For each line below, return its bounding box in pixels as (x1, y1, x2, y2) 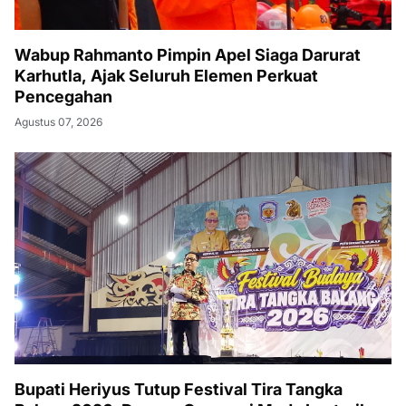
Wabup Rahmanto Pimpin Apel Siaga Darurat (14, 45, 361, 64)
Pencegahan (14, 87, 112, 106)
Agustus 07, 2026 (14, 115, 102, 129)
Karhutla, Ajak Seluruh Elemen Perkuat (14, 66, 318, 85)
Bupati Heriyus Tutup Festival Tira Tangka (14, 380, 343, 399)
